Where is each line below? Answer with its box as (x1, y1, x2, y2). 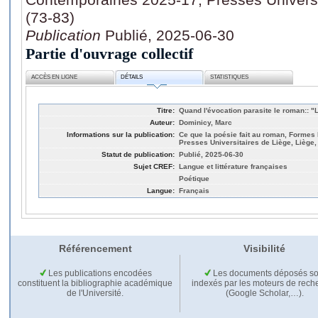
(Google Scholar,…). (225, 288, 304, 299)
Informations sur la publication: (67, 130, 175, 138)
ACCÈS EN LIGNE (31, 74, 78, 81)
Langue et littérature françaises (179, 162, 287, 170)
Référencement (58, 243, 132, 255)
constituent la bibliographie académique (18, 278, 172, 289)
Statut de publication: (102, 150, 175, 158)
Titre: (157, 106, 175, 114)
